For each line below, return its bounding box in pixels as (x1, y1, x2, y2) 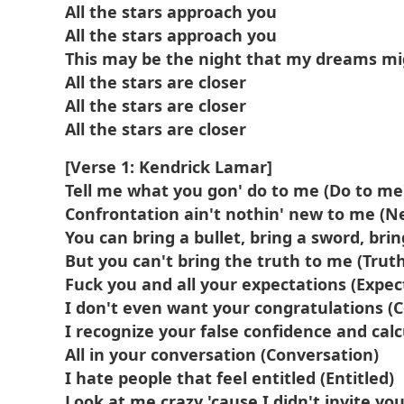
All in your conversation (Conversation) (65, 344, 379, 365)
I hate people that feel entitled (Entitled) (65, 367, 394, 389)
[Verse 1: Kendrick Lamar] (65, 156, 272, 178)
